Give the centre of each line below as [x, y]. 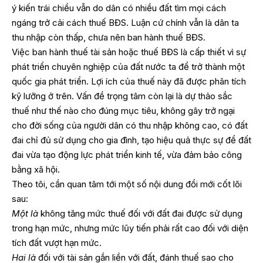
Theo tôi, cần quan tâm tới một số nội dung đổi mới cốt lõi [127, 184]
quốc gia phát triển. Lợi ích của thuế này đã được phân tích [129, 81]
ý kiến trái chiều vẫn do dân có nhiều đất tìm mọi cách [119, 8]
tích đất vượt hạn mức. [57, 242]
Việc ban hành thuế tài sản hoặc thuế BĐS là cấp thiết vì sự [129, 52]
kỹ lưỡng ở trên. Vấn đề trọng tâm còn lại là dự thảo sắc [122, 96]
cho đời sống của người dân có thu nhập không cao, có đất [130, 125]
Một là [25, 213]
